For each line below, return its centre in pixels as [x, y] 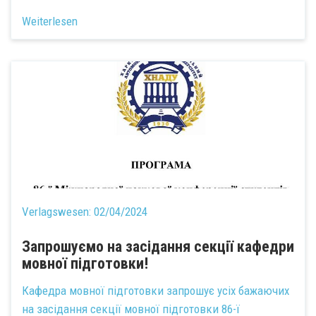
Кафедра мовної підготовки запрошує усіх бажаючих [156, 290]
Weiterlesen [50, 21]
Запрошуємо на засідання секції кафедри [158, 247]
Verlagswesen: [58, 212]
